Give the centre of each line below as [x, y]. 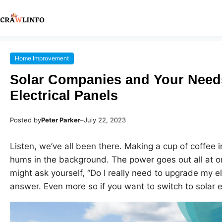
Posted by [26, 120]
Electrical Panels [64, 96]
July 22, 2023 [105, 120]
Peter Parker [61, 120]
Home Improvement [42, 58]
